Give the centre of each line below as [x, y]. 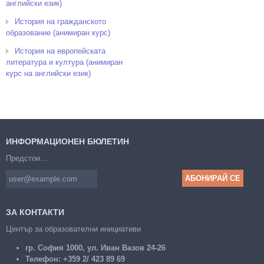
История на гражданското [60, 21]
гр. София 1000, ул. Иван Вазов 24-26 [95, 247]
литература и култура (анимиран [64, 62]
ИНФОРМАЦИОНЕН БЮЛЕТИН [67, 141]
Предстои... [27, 158]
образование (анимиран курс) [58, 32]
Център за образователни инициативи [73, 229]
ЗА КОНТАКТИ [35, 212]
